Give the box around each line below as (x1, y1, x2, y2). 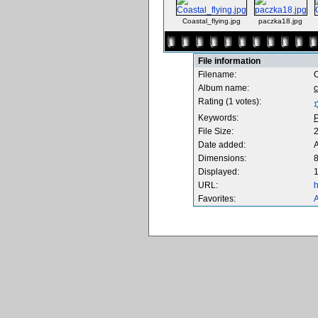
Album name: (198, 83, 249, 93)
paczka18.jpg (258, 17, 302, 25)
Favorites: (198, 194, 236, 204)
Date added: (198, 140, 246, 150)
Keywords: (198, 113, 238, 123)
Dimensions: (198, 153, 246, 163)
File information (198, 56, 261, 66)
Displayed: (198, 167, 239, 177)
